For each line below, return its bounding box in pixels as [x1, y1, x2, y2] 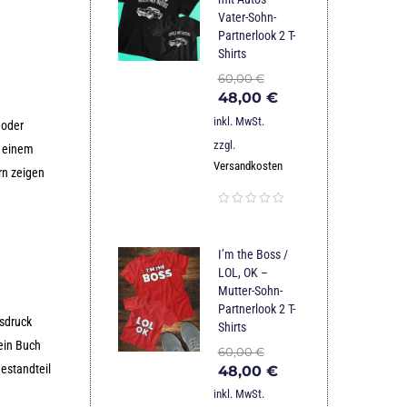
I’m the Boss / [217, 246, 288, 262]
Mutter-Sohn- [217, 283, 283, 298]
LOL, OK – [217, 264, 268, 280]
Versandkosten [213, 158, 283, 173]
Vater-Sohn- [217, 10, 276, 25]
